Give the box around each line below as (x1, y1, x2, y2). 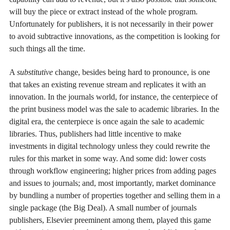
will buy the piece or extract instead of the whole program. (9, 7, 198, 16)
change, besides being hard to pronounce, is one (53, 68, 210, 77)
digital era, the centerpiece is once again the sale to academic (9, 117, 204, 126)
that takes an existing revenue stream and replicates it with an (9, 80, 206, 89)
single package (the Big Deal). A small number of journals (9, 203, 197, 213)
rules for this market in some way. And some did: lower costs (9, 154, 206, 163)
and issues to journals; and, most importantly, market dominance (9, 179, 216, 188)
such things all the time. (9, 44, 85, 53)
